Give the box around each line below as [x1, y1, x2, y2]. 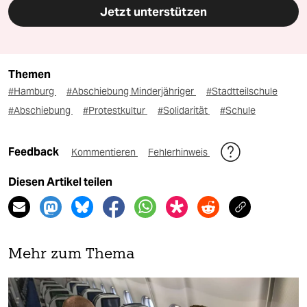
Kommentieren [71, 146, 138, 159]
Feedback [8, 145, 61, 159]
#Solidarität [158, 104, 210, 117]
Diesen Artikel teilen [8, 175, 112, 189]
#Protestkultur [83, 104, 147, 117]
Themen [8, 68, 51, 82]
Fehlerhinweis [148, 146, 210, 159]
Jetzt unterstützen [100, 4, 207, 20]
